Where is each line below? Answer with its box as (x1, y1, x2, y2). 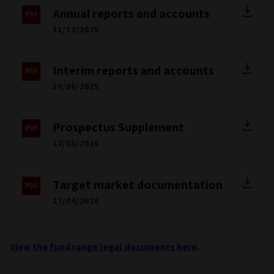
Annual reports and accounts (53, 5, 210, 23)
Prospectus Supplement (53, 119, 184, 136)
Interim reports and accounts (53, 62, 214, 80)
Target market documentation (53, 176, 223, 194)
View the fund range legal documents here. (10, 240, 199, 254)
